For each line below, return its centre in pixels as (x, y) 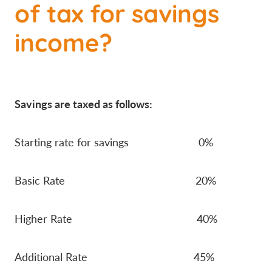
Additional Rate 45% (114, 257)
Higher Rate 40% (116, 218)
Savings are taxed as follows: (83, 103)
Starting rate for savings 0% (114, 142)
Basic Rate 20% (115, 180)
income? (63, 41)
